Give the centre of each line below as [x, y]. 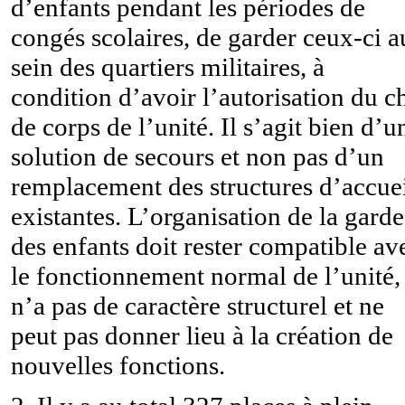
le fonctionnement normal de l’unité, [206, 275]
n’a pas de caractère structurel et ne [198, 305]
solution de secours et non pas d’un [198, 156]
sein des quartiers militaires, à [168, 66]
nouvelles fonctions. [118, 365]
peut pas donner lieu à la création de [202, 335]
